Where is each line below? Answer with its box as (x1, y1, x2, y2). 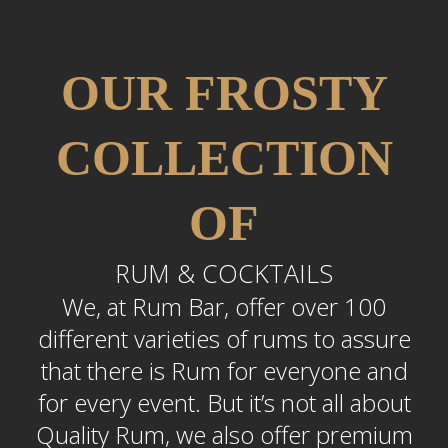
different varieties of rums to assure (37, 322, 411, 355)
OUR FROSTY (60, 65, 388, 121)
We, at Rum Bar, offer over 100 (62, 290, 386, 323)
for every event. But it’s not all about (37, 386, 411, 419)
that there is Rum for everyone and (40, 354, 408, 387)
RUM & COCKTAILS (115, 256, 333, 290)
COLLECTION (55, 130, 393, 186)
